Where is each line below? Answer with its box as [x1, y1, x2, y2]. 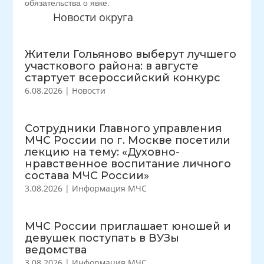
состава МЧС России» [25, 169, 150, 182]
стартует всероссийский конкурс [25, 71, 221, 84]
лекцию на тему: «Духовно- [25, 146, 180, 159]
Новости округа [52, 10, 133, 24]
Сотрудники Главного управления [25, 122, 222, 135]
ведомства [25, 243, 87, 256]
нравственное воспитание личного [25, 157, 232, 170]
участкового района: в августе [25, 60, 199, 72]
